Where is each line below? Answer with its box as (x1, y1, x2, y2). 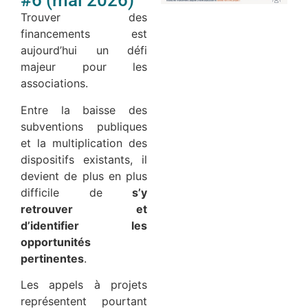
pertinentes (21, 251, 84, 265)
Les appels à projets (21, 277, 147, 291)
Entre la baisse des (21, 102, 147, 117)
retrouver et (21, 201, 147, 216)
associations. (21, 76, 88, 91)
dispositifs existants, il (21, 152, 147, 166)
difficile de (21, 185, 132, 199)
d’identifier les (21, 218, 147, 232)
